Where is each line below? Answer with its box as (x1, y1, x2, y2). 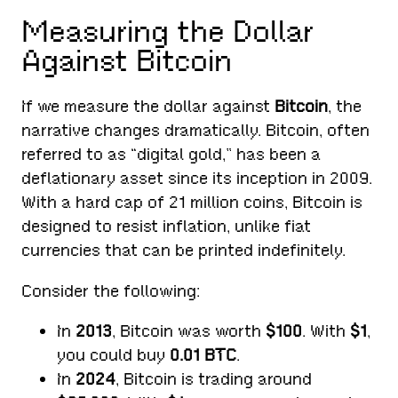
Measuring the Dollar (21, 12, 314, 51)
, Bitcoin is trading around (115, 369, 313, 390)
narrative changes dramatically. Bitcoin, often (21, 120, 370, 141)
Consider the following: (21, 280, 201, 301)
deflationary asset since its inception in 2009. (21, 168, 373, 189)
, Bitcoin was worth (112, 321, 267, 342)
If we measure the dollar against (21, 96, 275, 117)
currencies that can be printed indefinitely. (21, 240, 346, 261)
